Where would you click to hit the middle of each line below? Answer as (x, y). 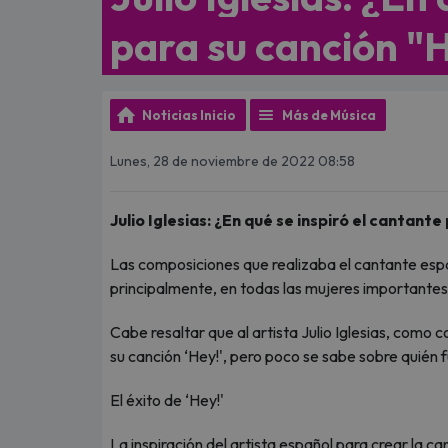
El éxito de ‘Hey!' (170, 400)
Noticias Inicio (189, 115)
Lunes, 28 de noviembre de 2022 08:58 (232, 160)
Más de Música (329, 115)
